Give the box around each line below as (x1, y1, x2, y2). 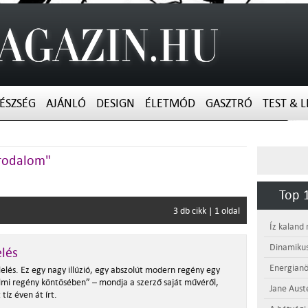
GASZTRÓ (206, 97, 252, 110)
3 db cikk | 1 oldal (173, 206, 240, 216)
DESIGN (96, 97, 135, 110)
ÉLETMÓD (145, 97, 195, 110)
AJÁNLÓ (46, 97, 86, 110)
